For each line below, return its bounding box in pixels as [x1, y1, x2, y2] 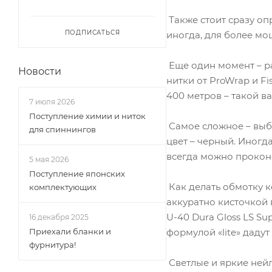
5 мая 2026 [29, 155, 69, 164]
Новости [18, 66, 61, 77]
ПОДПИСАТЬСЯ [64, 29, 120, 36]
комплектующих [29, 182, 97, 192]
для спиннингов [29, 124, 96, 134]
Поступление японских [29, 169, 125, 178]
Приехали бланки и [29, 226, 111, 236]
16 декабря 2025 [29, 212, 89, 222]
